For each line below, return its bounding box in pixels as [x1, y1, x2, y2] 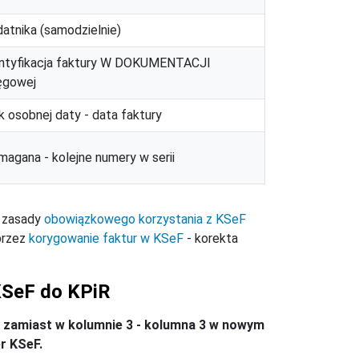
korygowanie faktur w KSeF [29, 231, 184, 247]
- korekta [184, 231, 238, 247]
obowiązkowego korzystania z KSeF [44, 212, 246, 228]
